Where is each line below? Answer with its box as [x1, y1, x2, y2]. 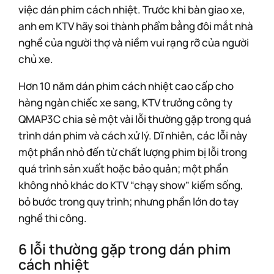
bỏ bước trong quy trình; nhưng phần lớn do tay [18, 194, 239, 209]
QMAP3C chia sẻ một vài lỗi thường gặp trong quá [18, 112, 251, 126]
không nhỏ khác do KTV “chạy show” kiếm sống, [18, 178, 243, 192]
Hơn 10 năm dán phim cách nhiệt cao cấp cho [18, 79, 234, 93]
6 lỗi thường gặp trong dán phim [18, 239, 231, 259]
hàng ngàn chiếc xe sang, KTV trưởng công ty [18, 95, 232, 109]
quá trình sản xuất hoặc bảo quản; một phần [18, 161, 228, 176]
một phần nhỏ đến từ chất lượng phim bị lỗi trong [18, 145, 247, 159]
